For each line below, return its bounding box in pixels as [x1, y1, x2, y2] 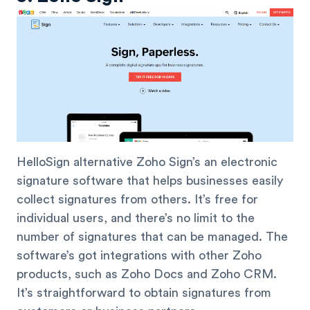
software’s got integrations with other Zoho [17, 249, 262, 262]
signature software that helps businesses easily [17, 174, 283, 188]
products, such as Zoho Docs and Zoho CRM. [17, 268, 277, 281]
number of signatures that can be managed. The [17, 230, 288, 244]
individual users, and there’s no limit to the [17, 212, 255, 225]
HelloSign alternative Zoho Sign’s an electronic [17, 156, 277, 169]
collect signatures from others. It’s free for [17, 193, 258, 206]
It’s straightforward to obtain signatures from [17, 286, 271, 300]
